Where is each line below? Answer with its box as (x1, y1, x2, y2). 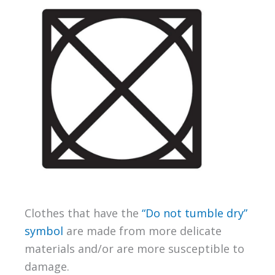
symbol (24, 223, 63, 238)
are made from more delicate (63, 223, 222, 238)
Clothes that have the (24, 205, 142, 220)
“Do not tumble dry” (141, 205, 247, 220)
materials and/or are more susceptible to (24, 241, 244, 256)
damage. (24, 258, 69, 274)
